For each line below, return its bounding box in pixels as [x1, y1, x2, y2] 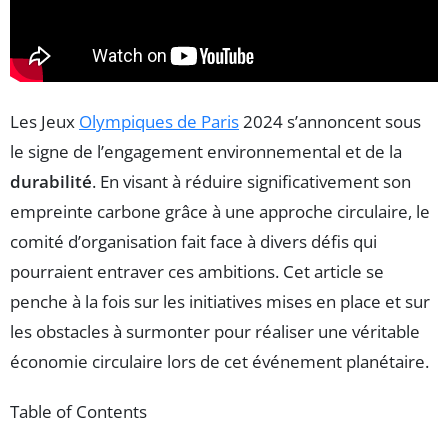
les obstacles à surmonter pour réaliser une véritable [10, 320, 420, 344]
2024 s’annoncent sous [239, 110, 421, 134]
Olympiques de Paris [79, 110, 239, 134]
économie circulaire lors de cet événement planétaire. [10, 350, 429, 374]
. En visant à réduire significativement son [92, 170, 411, 194]
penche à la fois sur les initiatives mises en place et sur [10, 290, 430, 314]
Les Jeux [10, 110, 79, 134]
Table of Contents [10, 400, 147, 424]
